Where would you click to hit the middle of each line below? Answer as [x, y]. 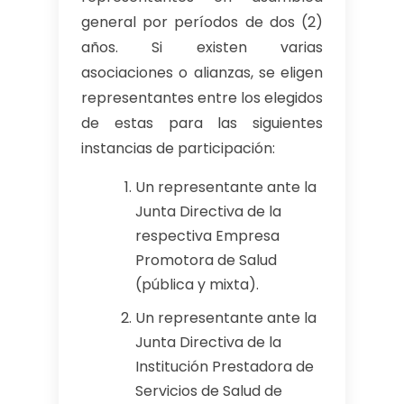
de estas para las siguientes [202, 123]
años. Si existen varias [202, 47]
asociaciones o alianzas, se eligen [202, 73]
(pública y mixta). [197, 285]
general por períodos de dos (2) [202, 22]
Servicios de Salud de [209, 391]
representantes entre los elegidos [202, 98]
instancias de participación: [178, 148]
